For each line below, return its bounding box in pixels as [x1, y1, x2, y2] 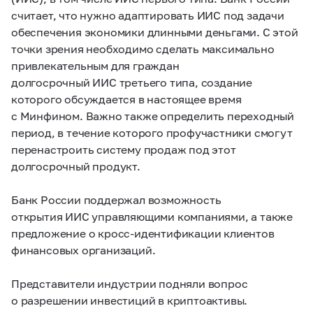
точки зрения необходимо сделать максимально [11, 42, 275, 55]
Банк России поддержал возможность [11, 193, 221, 206]
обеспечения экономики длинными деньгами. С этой [11, 25, 298, 38]
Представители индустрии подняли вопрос [11, 277, 248, 290]
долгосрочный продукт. [11, 159, 140, 173]
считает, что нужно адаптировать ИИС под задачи [11, 8, 284, 22]
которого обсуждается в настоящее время [11, 92, 242, 105]
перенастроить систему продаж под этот [11, 143, 236, 156]
